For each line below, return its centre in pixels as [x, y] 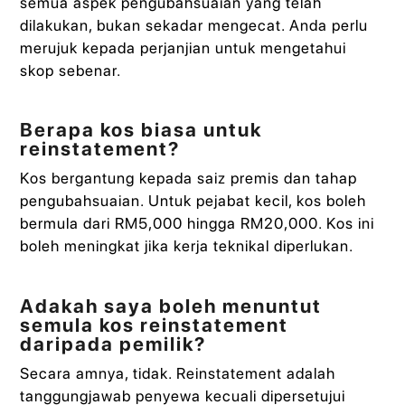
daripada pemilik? [113, 344]
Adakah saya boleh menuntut [171, 306]
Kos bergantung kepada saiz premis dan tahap [189, 179]
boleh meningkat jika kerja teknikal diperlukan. [187, 246]
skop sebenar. [71, 70]
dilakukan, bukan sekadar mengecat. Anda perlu [194, 25]
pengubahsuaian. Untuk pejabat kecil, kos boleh [193, 201]
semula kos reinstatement [155, 325]
